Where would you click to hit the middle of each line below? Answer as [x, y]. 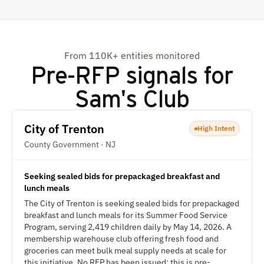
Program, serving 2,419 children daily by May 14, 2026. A [128, 227]
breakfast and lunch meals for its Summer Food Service [126, 215]
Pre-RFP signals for [132, 74]
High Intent [216, 128]
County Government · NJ [70, 144]
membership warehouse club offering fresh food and [121, 239]
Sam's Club [132, 98]
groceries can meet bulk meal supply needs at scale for [125, 250]
